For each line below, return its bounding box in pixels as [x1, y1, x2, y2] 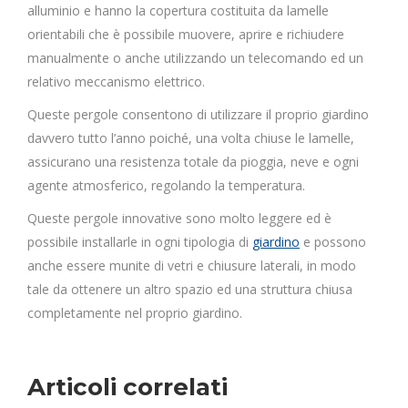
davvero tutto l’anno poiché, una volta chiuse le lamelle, [27, 129, 354, 147]
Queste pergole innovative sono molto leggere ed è [27, 209, 331, 227]
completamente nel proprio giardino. [27, 304, 242, 321]
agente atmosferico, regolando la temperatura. [27, 177, 305, 194]
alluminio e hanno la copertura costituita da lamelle [27, 2, 329, 19]
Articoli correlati [27, 372, 228, 402]
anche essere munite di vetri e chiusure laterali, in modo [27, 257, 356, 274]
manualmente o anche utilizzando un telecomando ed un [27, 49, 363, 66]
